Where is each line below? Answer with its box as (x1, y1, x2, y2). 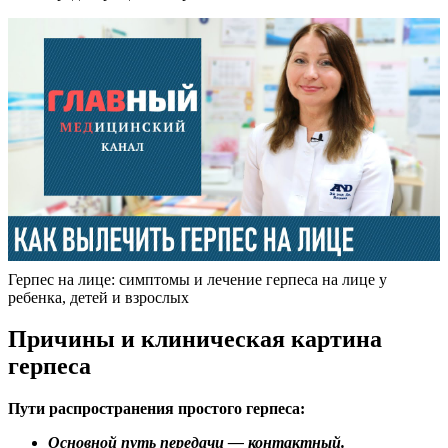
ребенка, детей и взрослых (8, 288, 189, 306)
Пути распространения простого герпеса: (8, 400, 305, 418)
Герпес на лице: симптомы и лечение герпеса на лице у (8, 270, 387, 288)
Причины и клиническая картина (8, 326, 382, 353)
